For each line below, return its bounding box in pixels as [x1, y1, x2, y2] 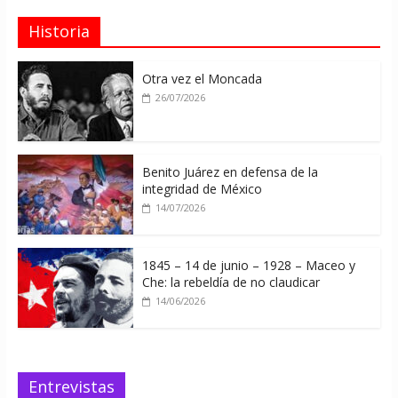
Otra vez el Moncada [141, 70, 262, 88]
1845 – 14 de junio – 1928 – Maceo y [141, 257, 355, 275]
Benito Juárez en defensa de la [141, 163, 318, 181]
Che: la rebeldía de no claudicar [141, 274, 320, 291]
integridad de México [141, 180, 262, 198]
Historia [28, 20, 90, 43]
